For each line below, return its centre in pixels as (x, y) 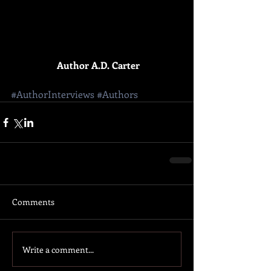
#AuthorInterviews (53, 94)
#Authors (117, 94)
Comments (33, 202)
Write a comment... (58, 249)
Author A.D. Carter (98, 65)
